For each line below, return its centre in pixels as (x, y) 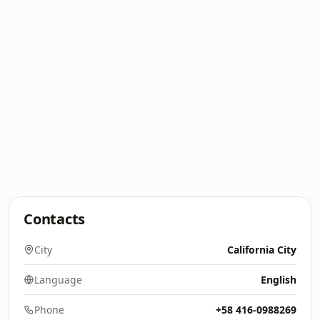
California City (262, 250)
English (279, 280)
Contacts (55, 219)
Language (58, 280)
